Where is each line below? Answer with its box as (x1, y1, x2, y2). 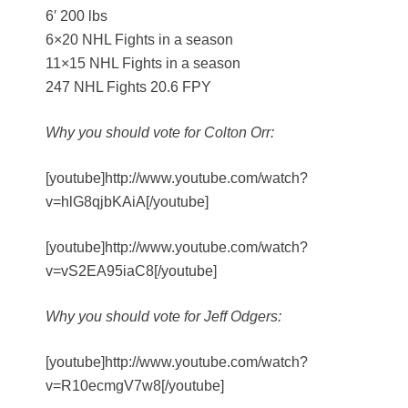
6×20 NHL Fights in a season (46, 32, 233, 48)
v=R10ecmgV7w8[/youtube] (46, 378, 224, 394)
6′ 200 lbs (46, 8, 107, 25)
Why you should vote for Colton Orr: (46, 125, 274, 141)
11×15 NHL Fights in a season (46, 56, 240, 72)
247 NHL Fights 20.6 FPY (46, 79, 211, 96)
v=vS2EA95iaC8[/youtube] (46, 263, 217, 280)
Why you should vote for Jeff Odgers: (46, 309, 281, 325)
